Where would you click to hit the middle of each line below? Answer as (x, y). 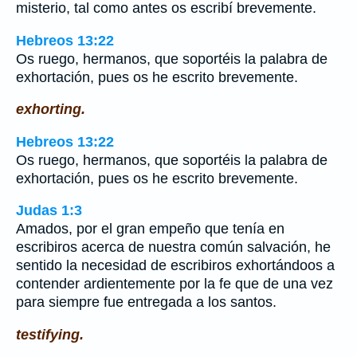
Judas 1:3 (49, 211)
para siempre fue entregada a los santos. (146, 302)
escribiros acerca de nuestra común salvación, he (173, 247)
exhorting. (51, 110)
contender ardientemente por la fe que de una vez (175, 284)
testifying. (50, 334)
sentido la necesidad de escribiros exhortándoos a (175, 266)
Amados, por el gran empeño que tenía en (150, 229)
